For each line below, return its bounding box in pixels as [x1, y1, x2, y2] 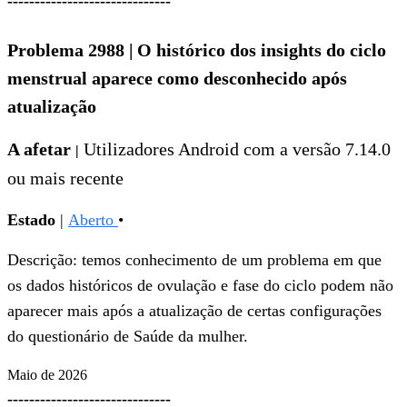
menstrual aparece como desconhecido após [7, 68, 347, 89]
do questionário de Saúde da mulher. [7, 327, 248, 346]
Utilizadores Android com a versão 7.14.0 [79, 139, 391, 160]
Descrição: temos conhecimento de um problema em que [7, 251, 382, 270]
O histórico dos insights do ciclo [133, 40, 386, 61]
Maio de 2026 [7, 367, 87, 383]
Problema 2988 [7, 40, 129, 61]
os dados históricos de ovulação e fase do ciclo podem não [7, 276, 393, 295]
